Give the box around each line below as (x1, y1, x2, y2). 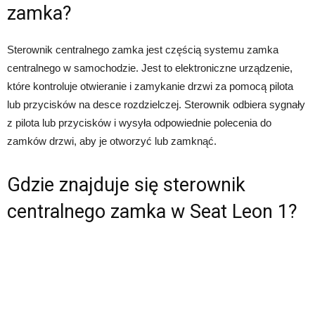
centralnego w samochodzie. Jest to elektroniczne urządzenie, (7, 61, 292, 74)
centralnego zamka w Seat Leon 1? (7, 200, 297, 223)
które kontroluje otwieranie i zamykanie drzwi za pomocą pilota (7, 79, 293, 92)
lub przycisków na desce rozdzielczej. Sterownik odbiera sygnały (7, 98, 305, 110)
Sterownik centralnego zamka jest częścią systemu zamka (7, 43, 278, 56)
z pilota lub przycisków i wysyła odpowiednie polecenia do (7, 116, 271, 129)
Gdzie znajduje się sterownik (7, 173, 245, 196)
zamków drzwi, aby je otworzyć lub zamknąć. (7, 134, 217, 147)
